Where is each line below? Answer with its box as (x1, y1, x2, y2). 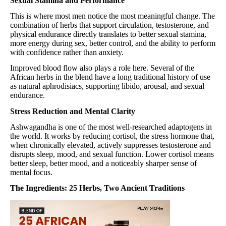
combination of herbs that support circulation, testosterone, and (10, 20, 209, 29)
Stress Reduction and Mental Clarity (10, 106, 135, 116)
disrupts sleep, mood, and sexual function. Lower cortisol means (10, 149, 214, 158)
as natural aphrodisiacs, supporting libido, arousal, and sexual (10, 82, 204, 91)
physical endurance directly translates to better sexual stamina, (10, 29, 206, 38)
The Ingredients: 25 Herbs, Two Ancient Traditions (10, 184, 185, 193)
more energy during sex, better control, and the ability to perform (10, 38, 215, 47)
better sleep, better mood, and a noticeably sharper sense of (10, 158, 197, 167)
